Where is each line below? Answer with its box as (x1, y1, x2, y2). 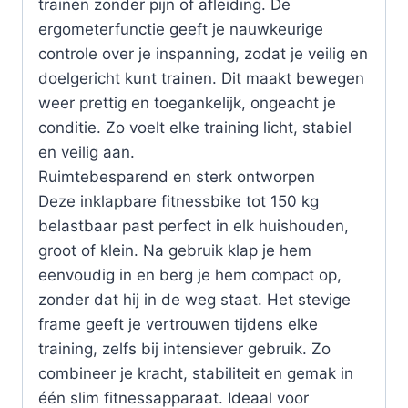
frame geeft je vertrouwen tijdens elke (38, 315, 318, 334)
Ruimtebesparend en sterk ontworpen (38, 168, 315, 187)
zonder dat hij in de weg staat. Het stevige (38, 291, 351, 310)
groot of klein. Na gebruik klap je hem (38, 241, 311, 260)
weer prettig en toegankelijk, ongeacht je (38, 94, 336, 113)
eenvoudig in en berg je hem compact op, (38, 266, 342, 285)
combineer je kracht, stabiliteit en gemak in (38, 364, 353, 383)
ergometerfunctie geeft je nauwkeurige (38, 20, 323, 39)
